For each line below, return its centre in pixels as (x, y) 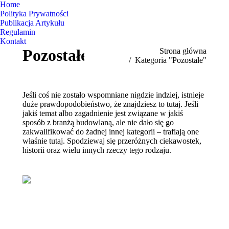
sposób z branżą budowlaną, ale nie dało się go (98, 122)
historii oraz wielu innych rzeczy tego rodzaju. (97, 150)
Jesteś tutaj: (103, 51)
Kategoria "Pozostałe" (171, 60)
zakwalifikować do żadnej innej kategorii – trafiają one (111, 132)
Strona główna (183, 51)
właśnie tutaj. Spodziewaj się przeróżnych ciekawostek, (112, 141)
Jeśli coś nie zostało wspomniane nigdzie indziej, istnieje (113, 95)
